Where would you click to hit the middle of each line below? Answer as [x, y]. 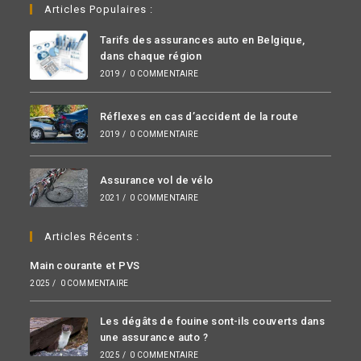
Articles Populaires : [99, 9]
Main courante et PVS [85, 266]
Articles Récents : [92, 237]
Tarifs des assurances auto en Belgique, [202, 39]
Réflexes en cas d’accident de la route [199, 117]
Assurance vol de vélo [156, 180]
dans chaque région [151, 56]
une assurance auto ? [154, 338]
